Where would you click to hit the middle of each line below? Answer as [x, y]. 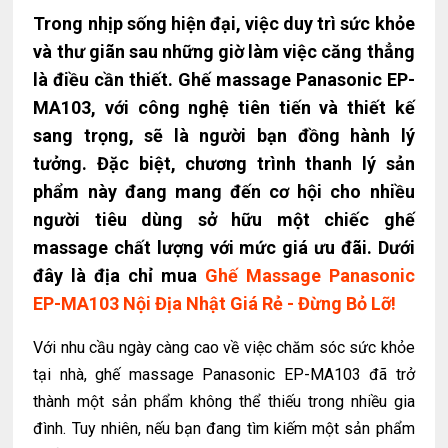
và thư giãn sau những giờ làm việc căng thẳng [224, 52]
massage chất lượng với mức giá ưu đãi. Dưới [224, 248]
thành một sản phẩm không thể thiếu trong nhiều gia [224, 402]
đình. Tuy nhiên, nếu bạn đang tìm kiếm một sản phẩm [224, 429]
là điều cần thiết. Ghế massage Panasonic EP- [224, 80]
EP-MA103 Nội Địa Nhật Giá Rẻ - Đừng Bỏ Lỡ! [215, 304]
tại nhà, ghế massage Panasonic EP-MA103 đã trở [224, 375]
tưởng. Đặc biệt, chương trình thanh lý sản [224, 164]
